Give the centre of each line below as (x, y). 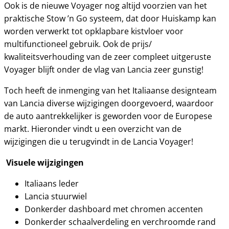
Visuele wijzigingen (45, 163)
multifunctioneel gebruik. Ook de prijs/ (78, 44)
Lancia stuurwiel (56, 196)
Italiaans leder (52, 184)
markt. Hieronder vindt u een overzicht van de (93, 129)
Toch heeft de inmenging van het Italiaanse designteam (110, 90)
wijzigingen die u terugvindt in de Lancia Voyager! (101, 142)
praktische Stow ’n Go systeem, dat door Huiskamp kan (110, 18)
